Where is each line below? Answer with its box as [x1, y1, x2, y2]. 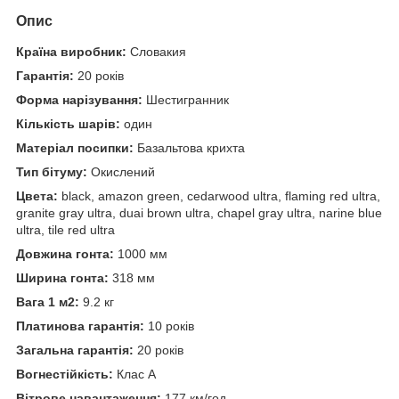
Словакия [130, 44, 186, 59]
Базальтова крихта [134, 140, 245, 155]
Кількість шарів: [16, 116, 120, 131]
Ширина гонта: [16, 270, 112, 285]
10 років [144, 318, 194, 333]
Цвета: [16, 188, 61, 203]
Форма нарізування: [16, 92, 146, 107]
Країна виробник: [16, 44, 130, 59]
